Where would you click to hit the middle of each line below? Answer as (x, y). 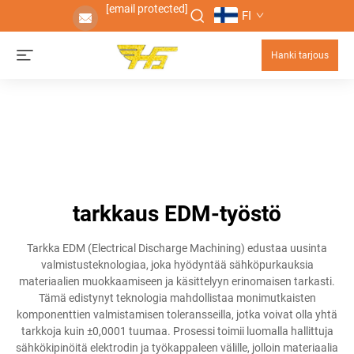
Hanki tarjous (300, 55)
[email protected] (147, 9)
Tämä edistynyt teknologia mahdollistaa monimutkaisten (177, 298)
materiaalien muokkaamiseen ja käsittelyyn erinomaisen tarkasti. (177, 281)
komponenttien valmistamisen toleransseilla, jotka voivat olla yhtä (177, 314)
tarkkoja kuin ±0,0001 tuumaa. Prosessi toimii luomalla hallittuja (177, 331)
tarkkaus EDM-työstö (177, 214)
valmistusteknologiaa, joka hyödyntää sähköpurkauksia (177, 265)
